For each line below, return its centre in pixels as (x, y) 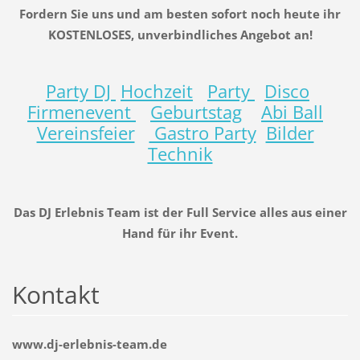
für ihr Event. (196, 233)
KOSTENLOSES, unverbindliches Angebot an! (180, 34)
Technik (180, 153)
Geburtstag (196, 112)
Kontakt (55, 295)
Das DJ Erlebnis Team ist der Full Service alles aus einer (180, 213)
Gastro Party (202, 133)
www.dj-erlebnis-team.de (89, 344)
